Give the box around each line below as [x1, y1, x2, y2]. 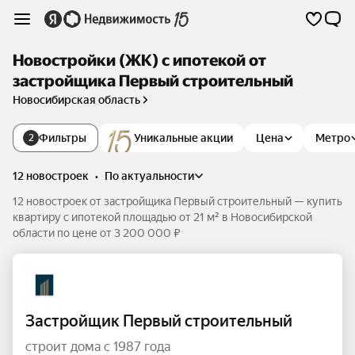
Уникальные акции [134, 132, 233, 144]
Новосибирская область [13, 94, 140, 106]
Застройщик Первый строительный [25, 311, 292, 330]
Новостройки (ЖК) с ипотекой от [13, 52, 266, 70]
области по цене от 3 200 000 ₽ [13, 227, 181, 239]
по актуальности [113, 170, 194, 182]
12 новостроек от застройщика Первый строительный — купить [13, 195, 342, 208]
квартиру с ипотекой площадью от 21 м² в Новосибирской [13, 211, 312, 223]
